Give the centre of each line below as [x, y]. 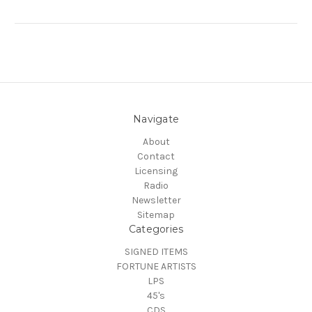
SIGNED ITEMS [156, 252]
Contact [156, 157]
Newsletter [156, 201]
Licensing [156, 171]
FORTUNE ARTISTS [156, 267]
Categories [156, 229]
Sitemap [156, 215]
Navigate [156, 119]
